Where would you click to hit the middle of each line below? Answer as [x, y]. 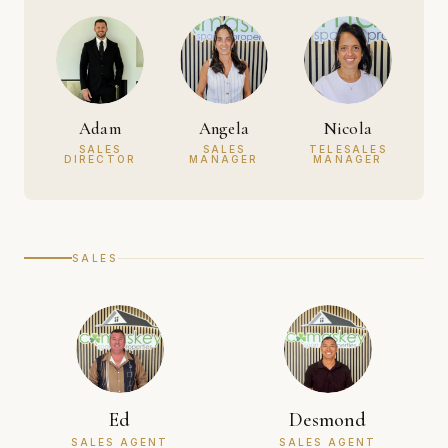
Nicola [348, 128]
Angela [224, 128]
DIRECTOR [100, 158]
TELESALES [348, 148]
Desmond [328, 419]
